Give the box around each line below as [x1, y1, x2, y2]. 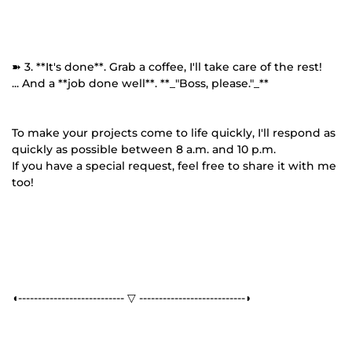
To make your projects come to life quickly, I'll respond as [12, 125, 335, 140]
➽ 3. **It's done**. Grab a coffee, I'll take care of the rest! [12, 59, 322, 74]
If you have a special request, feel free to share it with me [12, 158, 336, 173]
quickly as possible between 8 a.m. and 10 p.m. [12, 141, 276, 156]
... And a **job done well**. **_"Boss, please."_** [12, 75, 269, 90]
